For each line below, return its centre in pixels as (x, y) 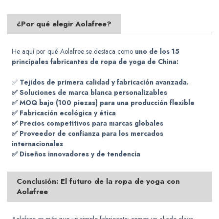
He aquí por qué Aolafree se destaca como (74, 52)
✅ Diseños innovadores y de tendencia (76, 154)
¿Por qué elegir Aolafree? (64, 24)
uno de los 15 (157, 52)
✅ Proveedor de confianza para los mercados (88, 134)
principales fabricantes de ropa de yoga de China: (95, 62)
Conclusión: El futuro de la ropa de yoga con (99, 182)
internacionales (38, 144)
